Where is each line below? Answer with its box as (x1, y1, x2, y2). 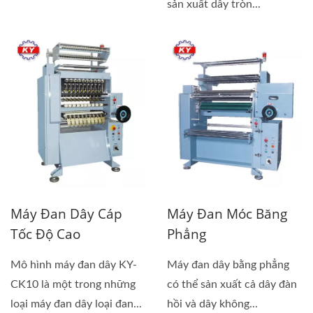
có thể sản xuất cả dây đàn (167, 279, 297, 291)
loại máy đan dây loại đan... (10, 298, 142, 310)
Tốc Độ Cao (10, 225, 80, 244)
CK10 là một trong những (10, 279, 136, 291)
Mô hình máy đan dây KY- (10, 259, 137, 271)
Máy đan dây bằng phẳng (167, 259, 289, 271)
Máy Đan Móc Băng (167, 205, 287, 224)
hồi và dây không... (167, 298, 258, 310)
